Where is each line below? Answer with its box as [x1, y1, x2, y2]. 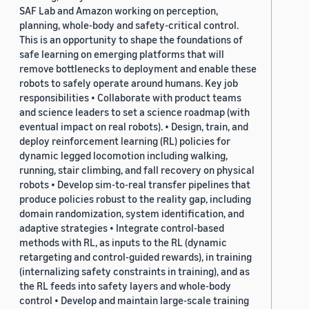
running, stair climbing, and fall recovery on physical [19, 163, 255, 177]
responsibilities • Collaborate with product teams [19, 91, 241, 104]
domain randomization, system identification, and [19, 207, 244, 220]
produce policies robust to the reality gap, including [19, 192, 251, 206]
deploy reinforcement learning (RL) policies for [19, 134, 230, 148]
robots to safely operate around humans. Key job [19, 77, 238, 90]
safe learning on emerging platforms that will [19, 48, 224, 61]
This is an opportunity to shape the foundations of [19, 33, 243, 46]
